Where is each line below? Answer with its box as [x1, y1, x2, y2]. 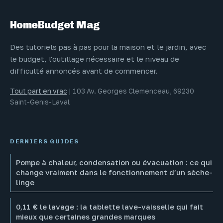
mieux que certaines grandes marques [16, 213, 155, 222]
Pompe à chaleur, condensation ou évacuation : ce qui [16, 158, 212, 167]
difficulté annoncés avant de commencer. [10, 66, 157, 75]
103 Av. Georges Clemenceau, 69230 [73, 87, 194, 95]
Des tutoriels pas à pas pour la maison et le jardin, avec [10, 42, 206, 51]
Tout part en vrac [10, 87, 67, 95]
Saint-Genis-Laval [10, 98, 70, 106]
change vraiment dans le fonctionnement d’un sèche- [16, 168, 213, 177]
